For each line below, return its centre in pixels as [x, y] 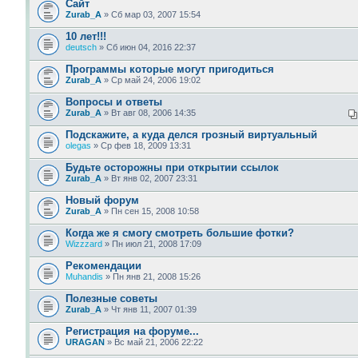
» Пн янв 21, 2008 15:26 [152, 276]
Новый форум [102, 200]
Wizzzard [84, 243]
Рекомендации [103, 265]
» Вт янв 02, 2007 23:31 [149, 178]
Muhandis [84, 276]
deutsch [81, 47]
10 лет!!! [86, 36]
